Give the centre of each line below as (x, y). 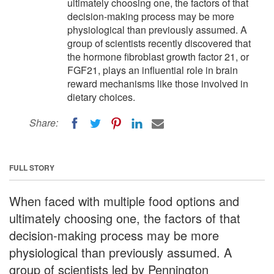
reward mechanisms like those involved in (158, 83)
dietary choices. (101, 97)
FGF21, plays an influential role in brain (153, 70)
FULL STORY (32, 167)
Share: (44, 123)
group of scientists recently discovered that (159, 43)
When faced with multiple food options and (124, 201)
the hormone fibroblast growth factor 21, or (158, 57)
